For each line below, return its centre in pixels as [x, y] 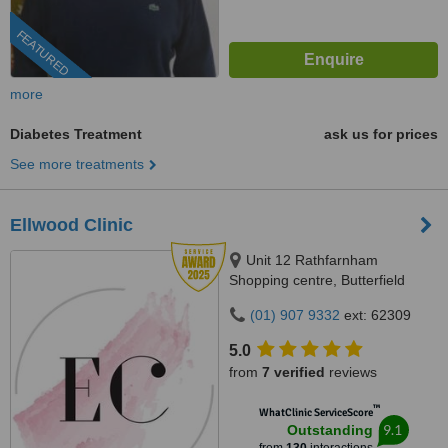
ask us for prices [381, 134]
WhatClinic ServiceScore [315, 412]
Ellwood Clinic [71, 225]
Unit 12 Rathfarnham [312, 260]
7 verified [293, 372]
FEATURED [42, 53]
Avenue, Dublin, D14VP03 [311, 300]
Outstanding [329, 430]
